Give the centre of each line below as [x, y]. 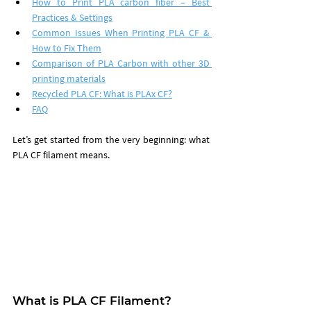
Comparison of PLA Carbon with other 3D [121, 64]
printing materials [69, 79]
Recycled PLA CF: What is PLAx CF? [102, 94]
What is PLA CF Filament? [92, 300]
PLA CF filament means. [61, 155]
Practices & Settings [72, 18]
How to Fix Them [67, 48]
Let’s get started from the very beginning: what [111, 140]
